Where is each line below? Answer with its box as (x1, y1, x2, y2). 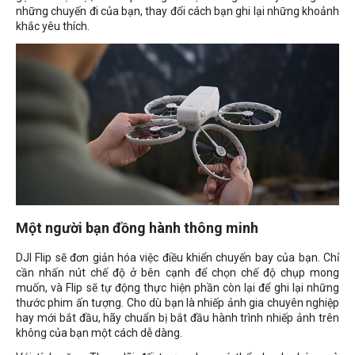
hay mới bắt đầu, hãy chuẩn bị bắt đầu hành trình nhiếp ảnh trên (16, 311, 339, 324)
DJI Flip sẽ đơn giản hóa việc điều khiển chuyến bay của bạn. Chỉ (16, 250, 339, 264)
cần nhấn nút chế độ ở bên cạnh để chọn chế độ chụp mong (16, 265, 339, 279)
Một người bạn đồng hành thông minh (16, 219, 258, 236)
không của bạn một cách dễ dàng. (16, 326, 182, 339)
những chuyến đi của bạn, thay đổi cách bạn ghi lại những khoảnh (16, 4, 339, 17)
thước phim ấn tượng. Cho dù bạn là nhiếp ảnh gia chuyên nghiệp (16, 296, 339, 309)
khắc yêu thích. (16, 19, 90, 32)
